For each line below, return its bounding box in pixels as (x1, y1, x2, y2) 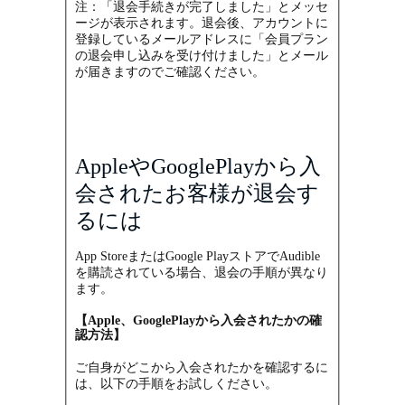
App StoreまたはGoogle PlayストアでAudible (75, 249, 321, 263)
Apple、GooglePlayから (88, 314, 221, 328)
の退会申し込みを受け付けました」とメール (75, 48, 329, 62)
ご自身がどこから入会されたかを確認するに (75, 361, 329, 375)
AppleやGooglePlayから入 (75, 154, 322, 178)
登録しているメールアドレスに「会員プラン (75, 32, 329, 46)
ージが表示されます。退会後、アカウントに (75, 15, 329, 30)
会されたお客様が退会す (75, 181, 320, 205)
